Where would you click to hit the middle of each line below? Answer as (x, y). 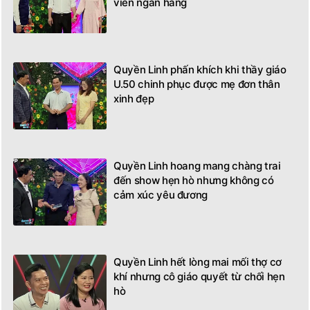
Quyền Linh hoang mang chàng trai (197, 166)
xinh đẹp (134, 99)
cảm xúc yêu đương (161, 195)
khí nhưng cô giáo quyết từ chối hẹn (199, 277)
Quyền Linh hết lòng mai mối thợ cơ (198, 262)
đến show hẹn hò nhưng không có (194, 181)
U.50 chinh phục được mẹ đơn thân (197, 84)
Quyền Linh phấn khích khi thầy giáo (200, 70)
